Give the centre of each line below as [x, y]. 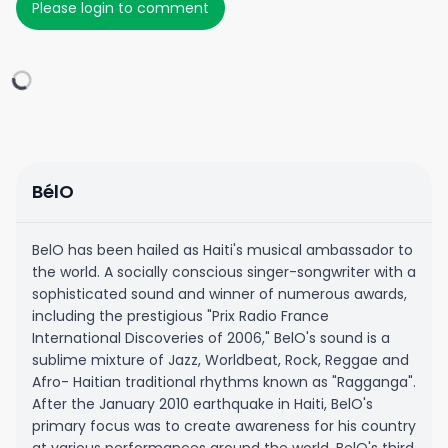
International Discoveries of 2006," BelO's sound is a [211, 338]
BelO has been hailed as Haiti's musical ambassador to [222, 250]
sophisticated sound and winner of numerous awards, [219, 294]
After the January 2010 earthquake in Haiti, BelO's [202, 404]
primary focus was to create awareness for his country [224, 426]
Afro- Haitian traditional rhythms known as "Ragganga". [224, 382]
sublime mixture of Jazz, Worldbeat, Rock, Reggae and [220, 360]
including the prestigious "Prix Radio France [180, 316]
